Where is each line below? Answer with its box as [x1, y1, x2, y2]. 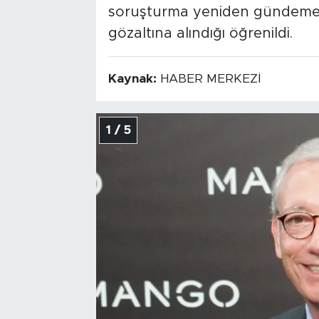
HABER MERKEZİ [159, 73, 261, 86]
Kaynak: [108, 73, 160, 86]
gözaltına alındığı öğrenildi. [108, 26, 293, 41]
